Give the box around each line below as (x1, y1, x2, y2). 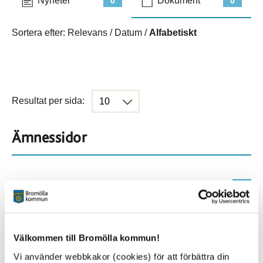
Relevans (68, 28, 107, 38)
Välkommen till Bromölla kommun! (14, 232, 160, 243)
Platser (12, 217, 56, 232)
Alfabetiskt (149, 28, 197, 38)
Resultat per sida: (12, 95, 85, 106)
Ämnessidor (12, 130, 87, 146)
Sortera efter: (12, 28, 68, 38)
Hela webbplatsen (12, 180, 87, 190)
